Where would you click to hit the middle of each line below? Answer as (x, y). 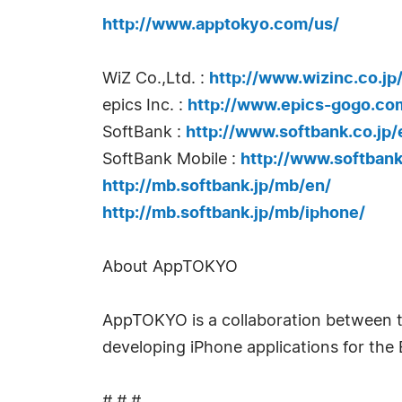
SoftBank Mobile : (171, 160)
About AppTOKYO (170, 267)
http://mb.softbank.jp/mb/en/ (217, 187)
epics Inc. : (145, 106)
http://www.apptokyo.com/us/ (221, 25)
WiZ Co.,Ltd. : (156, 79)
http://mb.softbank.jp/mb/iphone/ (234, 214)
